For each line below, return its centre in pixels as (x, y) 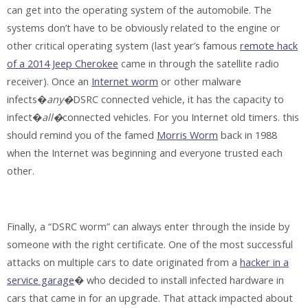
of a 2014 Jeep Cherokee (63, 63)
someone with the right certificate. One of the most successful (150, 244)
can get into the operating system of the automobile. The (139, 10)
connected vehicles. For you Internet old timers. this (181, 117)
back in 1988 (247, 135)
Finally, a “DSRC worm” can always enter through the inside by (148, 226)
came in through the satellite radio (199, 63)
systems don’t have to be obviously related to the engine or (144, 27)
